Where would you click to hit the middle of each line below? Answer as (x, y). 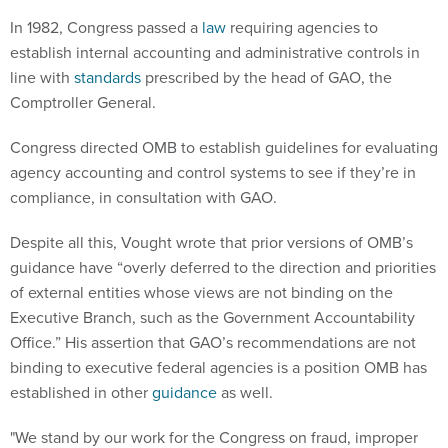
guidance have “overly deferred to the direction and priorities (223, 268)
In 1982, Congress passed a (106, 28)
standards (107, 78)
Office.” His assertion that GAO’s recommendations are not (213, 343)
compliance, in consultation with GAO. (143, 198)
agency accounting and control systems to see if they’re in (213, 173)
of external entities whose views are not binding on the (201, 293)
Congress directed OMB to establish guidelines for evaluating (224, 148)
